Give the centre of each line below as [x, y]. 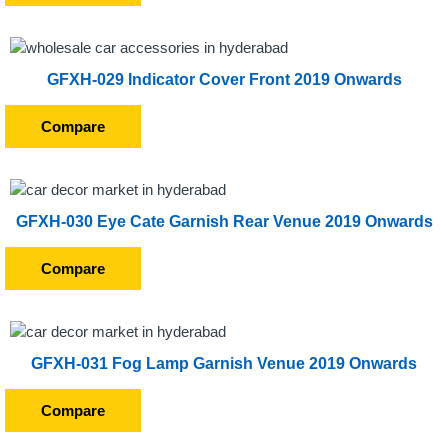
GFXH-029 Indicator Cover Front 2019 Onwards [224, 79]
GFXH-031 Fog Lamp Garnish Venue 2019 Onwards [224, 363]
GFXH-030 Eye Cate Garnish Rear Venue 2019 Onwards [224, 221]
